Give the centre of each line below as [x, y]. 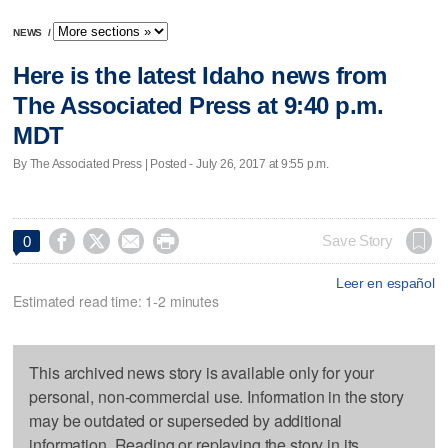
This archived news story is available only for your [202, 372]
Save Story [357, 240]
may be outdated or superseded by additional [186, 420]
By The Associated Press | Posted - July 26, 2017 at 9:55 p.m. [171, 163]
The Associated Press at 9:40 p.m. [198, 106]
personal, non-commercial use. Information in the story [216, 396]
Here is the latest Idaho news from [200, 76]
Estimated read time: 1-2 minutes [116, 300]
